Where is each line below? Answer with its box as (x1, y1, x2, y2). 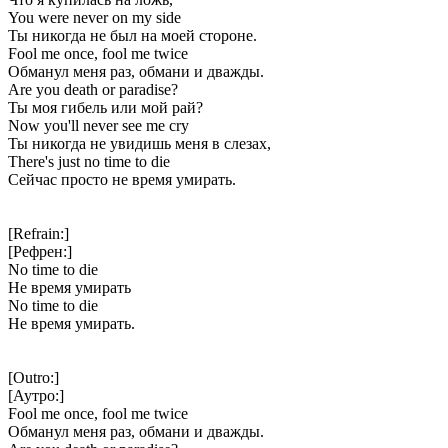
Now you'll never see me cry (8, 116, 189, 134)
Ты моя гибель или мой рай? (8, 98, 203, 116)
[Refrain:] (8, 224, 69, 242)
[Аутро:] (8, 386, 64, 404)
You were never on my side (8, 8, 181, 26)
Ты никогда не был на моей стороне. (8, 26, 257, 44)
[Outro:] (8, 368, 59, 386)
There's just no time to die (8, 152, 170, 170)
